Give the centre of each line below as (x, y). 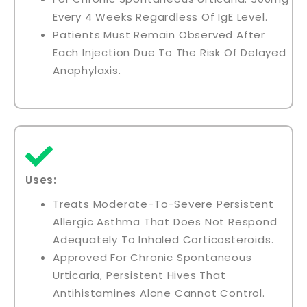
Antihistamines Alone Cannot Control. (159, 293)
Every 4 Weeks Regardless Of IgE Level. (160, 16)
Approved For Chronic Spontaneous (152, 257)
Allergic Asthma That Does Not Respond (165, 221)
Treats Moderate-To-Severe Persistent (163, 204)
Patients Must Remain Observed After (159, 34)
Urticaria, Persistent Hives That (139, 275)
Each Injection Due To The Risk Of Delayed (170, 52)
